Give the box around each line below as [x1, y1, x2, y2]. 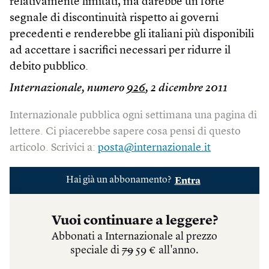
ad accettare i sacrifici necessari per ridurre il [10, 45, 231, 56]
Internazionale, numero [10, 83, 127, 94]
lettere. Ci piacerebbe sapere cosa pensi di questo [10, 126, 241, 137]
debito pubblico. [10, 61, 88, 73]
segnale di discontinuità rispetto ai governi [10, 13, 219, 24]
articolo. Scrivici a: [10, 142, 98, 153]
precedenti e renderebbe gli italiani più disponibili [10, 29, 254, 40]
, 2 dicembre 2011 [145, 83, 228, 94]
